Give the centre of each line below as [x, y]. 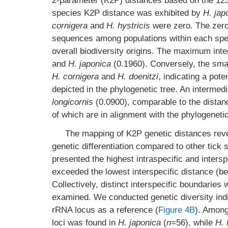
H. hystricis [128, 26]
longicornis [73, 102]
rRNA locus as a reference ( [105, 210]
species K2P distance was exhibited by [127, 13]
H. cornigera [75, 77]
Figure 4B [177, 210]
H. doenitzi [138, 77]
